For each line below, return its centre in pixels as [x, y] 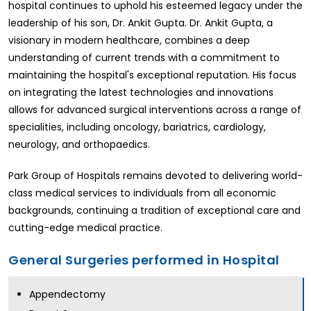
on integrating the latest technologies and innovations [141, 93]
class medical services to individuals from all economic [142, 193]
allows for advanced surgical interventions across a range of [155, 110]
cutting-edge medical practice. [85, 228]
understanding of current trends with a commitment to [144, 58]
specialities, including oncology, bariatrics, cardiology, [137, 127]
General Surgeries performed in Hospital [144, 260]
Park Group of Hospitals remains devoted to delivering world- [155, 176]
